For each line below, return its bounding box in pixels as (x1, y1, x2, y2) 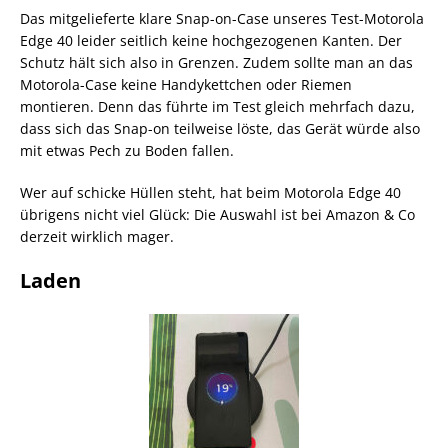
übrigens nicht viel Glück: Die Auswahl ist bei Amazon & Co (20, 204, 415, 224)
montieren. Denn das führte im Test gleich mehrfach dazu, (20, 96, 415, 116)
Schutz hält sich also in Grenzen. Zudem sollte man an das (20, 52, 413, 72)
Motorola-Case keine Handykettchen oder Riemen (20, 74, 352, 94)
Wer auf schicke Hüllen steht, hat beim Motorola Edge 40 (20, 182, 401, 202)
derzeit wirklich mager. (20, 226, 174, 246)
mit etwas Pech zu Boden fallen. (20, 140, 234, 160)
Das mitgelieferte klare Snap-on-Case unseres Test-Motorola (20, 8, 424, 28)
